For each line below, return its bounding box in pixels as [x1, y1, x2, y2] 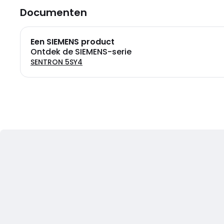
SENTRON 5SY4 [30, 57, 82, 67]
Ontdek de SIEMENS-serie [30, 46, 131, 57]
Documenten [20, 5, 87, 19]
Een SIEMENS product [30, 36, 114, 47]
